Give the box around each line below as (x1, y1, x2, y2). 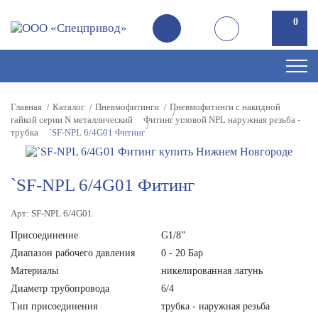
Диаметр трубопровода (11, 283, 109, 294)
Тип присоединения (11, 301, 97, 312)
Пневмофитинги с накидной (170, 102, 280, 112)
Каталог (53, 102, 84, 112)
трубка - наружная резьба (160, 301, 270, 312)
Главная (11, 102, 42, 112)
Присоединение (11, 230, 78, 241)
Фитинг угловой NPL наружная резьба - (143, 114, 300, 125)
